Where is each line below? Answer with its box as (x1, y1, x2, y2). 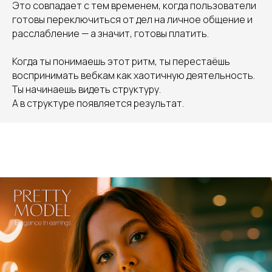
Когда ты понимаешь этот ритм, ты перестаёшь (12, 55, 230, 68)
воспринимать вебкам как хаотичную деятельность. (12, 69, 255, 82)
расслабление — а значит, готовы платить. (12, 27, 209, 40)
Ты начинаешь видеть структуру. (12, 83, 161, 96)
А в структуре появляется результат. (12, 97, 184, 110)
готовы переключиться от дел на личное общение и (12, 13, 253, 26)
